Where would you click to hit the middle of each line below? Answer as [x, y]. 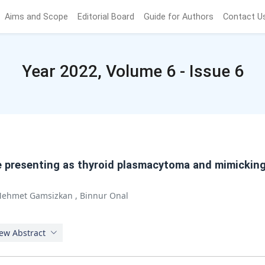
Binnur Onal [104, 195]
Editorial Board [106, 17]
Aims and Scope [36, 17]
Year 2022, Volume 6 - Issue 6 [132, 71]
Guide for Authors [178, 17]
